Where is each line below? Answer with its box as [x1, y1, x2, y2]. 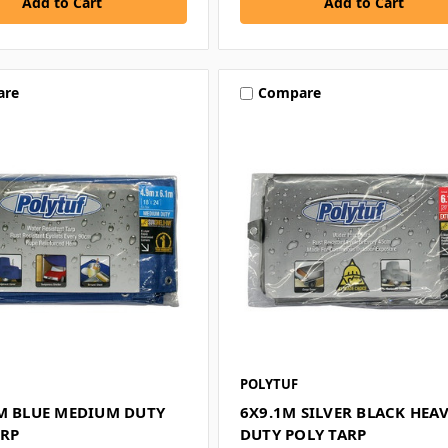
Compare [257, 83, 321, 103]
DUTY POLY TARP [239, 423, 367, 444]
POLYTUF [239, 374, 298, 393]
